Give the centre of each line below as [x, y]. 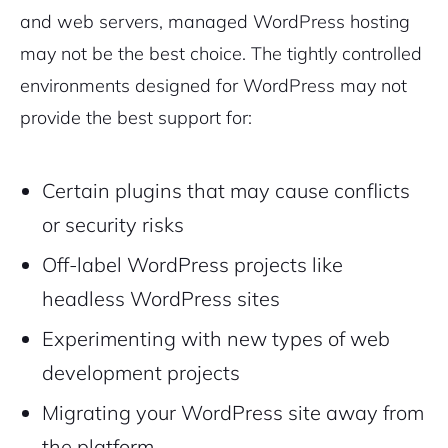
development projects [141, 373]
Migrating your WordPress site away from [233, 413]
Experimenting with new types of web [216, 339]
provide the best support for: [136, 118]
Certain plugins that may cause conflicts [226, 191]
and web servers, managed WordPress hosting [215, 22]
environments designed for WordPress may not [213, 86]
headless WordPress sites [161, 299]
